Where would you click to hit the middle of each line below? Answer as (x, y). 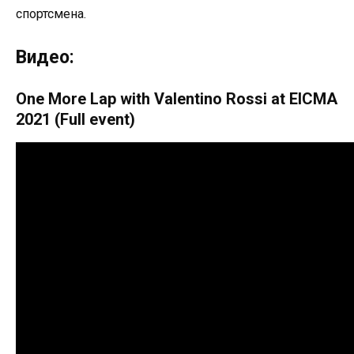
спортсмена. (51, 14)
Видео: (45, 57)
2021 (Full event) (75, 119)
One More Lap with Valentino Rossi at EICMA (177, 98)
